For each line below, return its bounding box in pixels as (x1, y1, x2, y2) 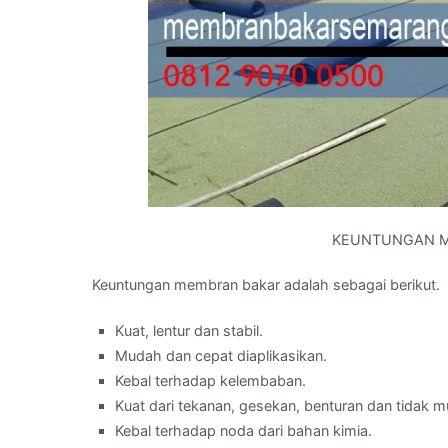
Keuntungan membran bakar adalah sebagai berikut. (92, 276, 440, 294)
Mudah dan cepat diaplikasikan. (115, 346, 328, 364)
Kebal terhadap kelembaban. (115, 371, 307, 389)
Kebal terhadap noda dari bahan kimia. (115, 421, 373, 439)
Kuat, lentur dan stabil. (115, 321, 264, 339)
